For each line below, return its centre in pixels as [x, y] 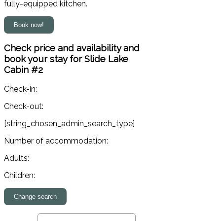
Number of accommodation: [56, 141]
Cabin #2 [23, 70]
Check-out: [24, 107]
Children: [19, 176]
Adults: [17, 158]
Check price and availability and [72, 48]
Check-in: [20, 89]
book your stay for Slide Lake [66, 59]
